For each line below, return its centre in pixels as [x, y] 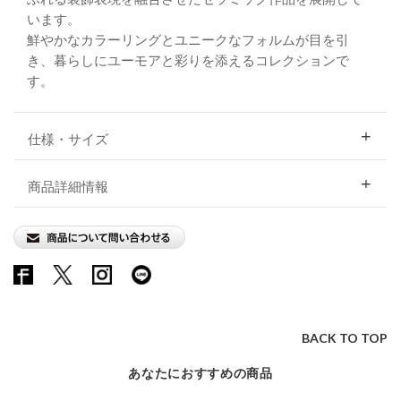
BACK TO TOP [345, 338]
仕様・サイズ [68, 139]
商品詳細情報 [68, 186]
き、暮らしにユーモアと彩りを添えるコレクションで [188, 60]
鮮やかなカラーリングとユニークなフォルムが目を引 [188, 39]
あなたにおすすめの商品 [200, 373]
